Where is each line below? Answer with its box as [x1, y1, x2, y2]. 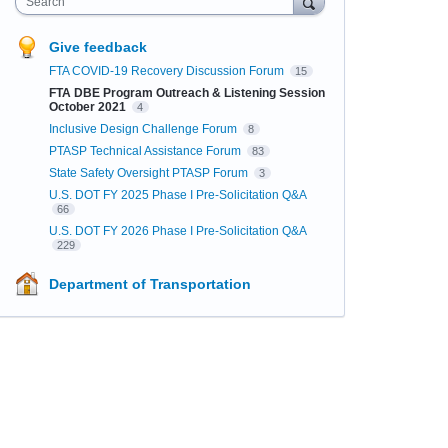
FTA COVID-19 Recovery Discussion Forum [48, 64, 287, 78]
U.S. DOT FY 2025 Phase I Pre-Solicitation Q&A [48, 188, 306, 202]
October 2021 [48, 100, 129, 114]
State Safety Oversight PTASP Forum [48, 166, 251, 180]
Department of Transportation [48, 276, 251, 292]
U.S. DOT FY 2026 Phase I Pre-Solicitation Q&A [48, 224, 306, 238]
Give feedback [48, 39, 147, 55]
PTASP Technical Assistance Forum [48, 144, 244, 158]
